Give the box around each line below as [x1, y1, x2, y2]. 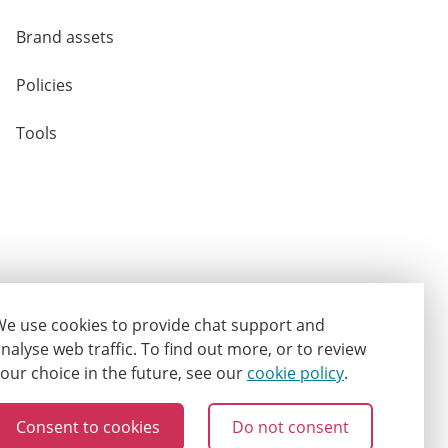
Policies [16, 74, 73, 96]
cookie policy [247, 362, 344, 385]
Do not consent [232, 415, 349, 438]
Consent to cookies [16, 415, 160, 438]
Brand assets [16, 26, 114, 48]
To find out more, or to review [141, 338, 366, 361]
